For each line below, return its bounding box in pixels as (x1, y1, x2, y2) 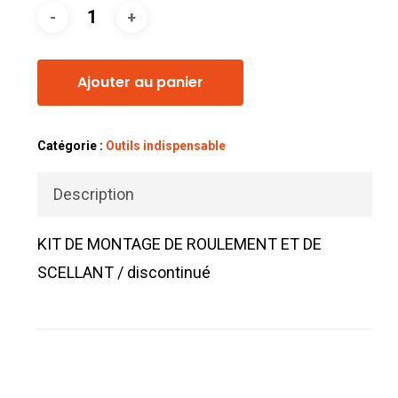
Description (52, 185, 134, 204)
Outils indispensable (105, 139, 226, 154)
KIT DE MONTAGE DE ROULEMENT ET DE (36, 235, 322, 254)
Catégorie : (36, 139, 106, 154)
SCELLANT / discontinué (36, 263, 211, 283)
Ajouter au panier (76, 72, 203, 93)
